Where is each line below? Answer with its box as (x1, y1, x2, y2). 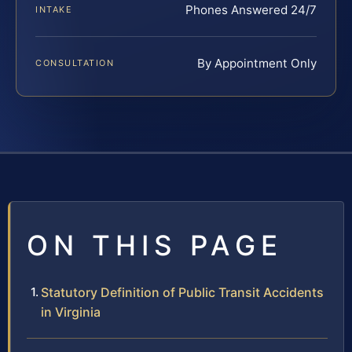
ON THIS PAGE (27, 228, 283, 262)
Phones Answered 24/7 (185, 2, 317, 17)
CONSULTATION (35, 57, 115, 68)
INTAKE (35, 3, 73, 15)
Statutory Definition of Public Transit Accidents (41, 284, 324, 300)
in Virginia (41, 303, 101, 320)
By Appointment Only (197, 55, 317, 71)
